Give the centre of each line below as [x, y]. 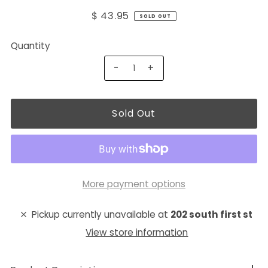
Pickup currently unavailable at [101, 214]
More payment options [134, 184]
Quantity [30, 46]
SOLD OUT [156, 16]
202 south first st [212, 214]
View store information [137, 232]
